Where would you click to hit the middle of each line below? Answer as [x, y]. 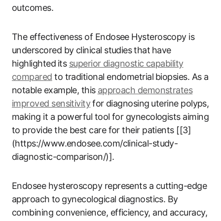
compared [32, 76]
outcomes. [33, 7]
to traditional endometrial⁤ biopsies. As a [130, 76]
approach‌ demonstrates [145, 90]
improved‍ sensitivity [51, 103]
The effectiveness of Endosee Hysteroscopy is [103, 37]
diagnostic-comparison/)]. [63, 156]
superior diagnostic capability [126, 63]
